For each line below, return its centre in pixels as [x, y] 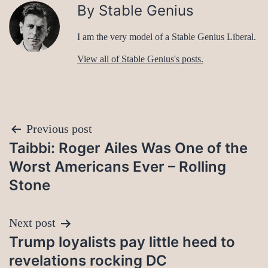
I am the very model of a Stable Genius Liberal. [167, 37]
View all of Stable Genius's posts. [140, 59]
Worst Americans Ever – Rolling [118, 167]
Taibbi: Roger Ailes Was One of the [128, 148]
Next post [32, 223]
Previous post [59, 129]
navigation [61, 159]
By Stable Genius [135, 11]
